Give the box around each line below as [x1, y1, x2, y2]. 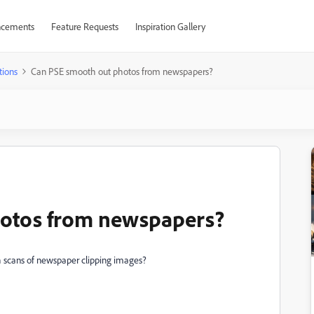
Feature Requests [50, 20, 118, 32]
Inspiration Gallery [135, 20, 205, 32]
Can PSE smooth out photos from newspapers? [31, 65, 213, 77]
